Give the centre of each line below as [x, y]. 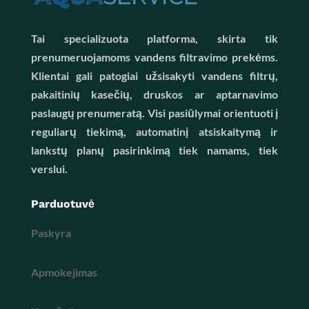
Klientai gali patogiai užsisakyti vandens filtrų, [154, 76]
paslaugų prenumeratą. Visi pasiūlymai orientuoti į [154, 113]
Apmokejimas [64, 272]
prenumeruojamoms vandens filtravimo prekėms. [154, 57]
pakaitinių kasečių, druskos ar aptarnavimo [154, 94]
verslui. [49, 169]
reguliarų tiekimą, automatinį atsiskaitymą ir [154, 132]
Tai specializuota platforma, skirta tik [154, 39]
